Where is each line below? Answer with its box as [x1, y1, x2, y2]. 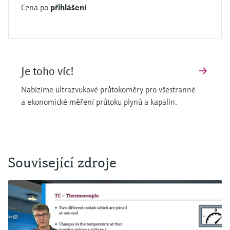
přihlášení [50, 2, 86, 13]
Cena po [21, 2, 50, 13]
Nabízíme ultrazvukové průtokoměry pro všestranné [21, 84, 196, 95]
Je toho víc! [21, 64, 74, 79]
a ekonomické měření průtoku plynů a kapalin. [21, 97, 177, 107]
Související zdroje [8, 154, 117, 172]
